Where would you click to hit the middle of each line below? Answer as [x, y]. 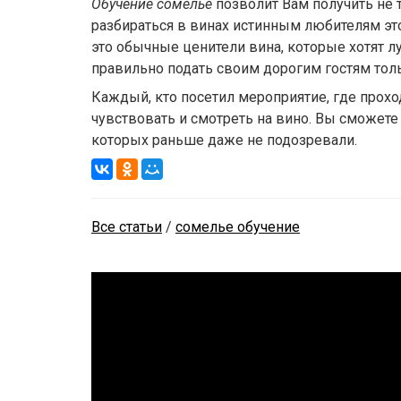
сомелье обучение [238, 227]
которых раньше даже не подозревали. [224, 141]
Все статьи [127, 227]
